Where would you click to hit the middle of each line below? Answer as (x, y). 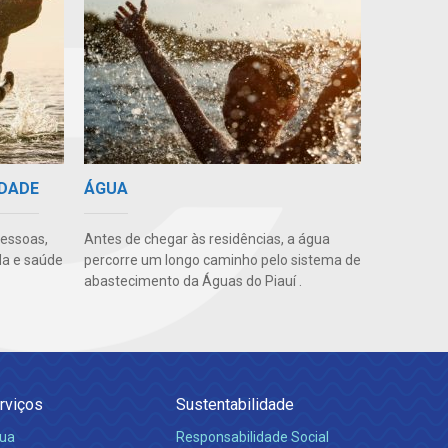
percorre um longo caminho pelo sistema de (222, 260)
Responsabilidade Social (252, 437)
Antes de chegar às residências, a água (206, 239)
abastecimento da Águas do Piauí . (192, 281)
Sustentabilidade (235, 405)
